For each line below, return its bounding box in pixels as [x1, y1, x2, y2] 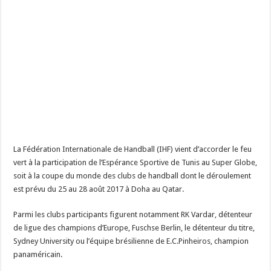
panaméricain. [13, 250, 63, 260]
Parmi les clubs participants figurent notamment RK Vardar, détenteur [13, 210, 253, 220]
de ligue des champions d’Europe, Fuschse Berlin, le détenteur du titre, [13, 223, 255, 233]
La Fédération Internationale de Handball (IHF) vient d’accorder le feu [13, 145, 252, 154]
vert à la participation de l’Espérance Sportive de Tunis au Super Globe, [13, 158, 258, 168]
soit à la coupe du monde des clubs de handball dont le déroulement [13, 171, 252, 181]
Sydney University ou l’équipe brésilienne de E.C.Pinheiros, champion [13, 237, 249, 246]
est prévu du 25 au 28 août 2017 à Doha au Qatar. [13, 184, 184, 194]
